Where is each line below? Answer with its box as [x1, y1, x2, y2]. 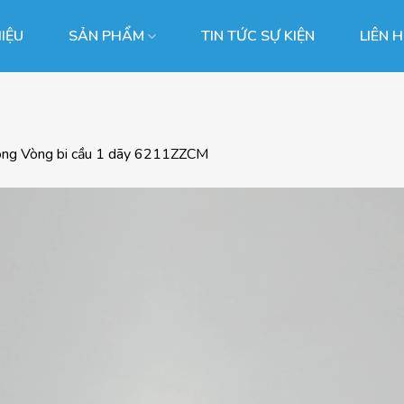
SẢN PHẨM [69, 26, 144, 46]
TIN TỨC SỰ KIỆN [201, 26, 316, 46]
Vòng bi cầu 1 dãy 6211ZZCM [21, 143, 208, 164]
